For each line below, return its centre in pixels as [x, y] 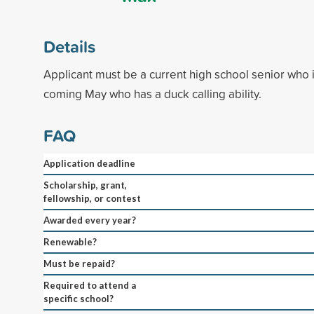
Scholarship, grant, [85, 185]
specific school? [78, 298]
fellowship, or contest [92, 198]
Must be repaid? [79, 263]
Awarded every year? [90, 220]
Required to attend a [90, 285]
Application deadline [89, 163]
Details [69, 46]
